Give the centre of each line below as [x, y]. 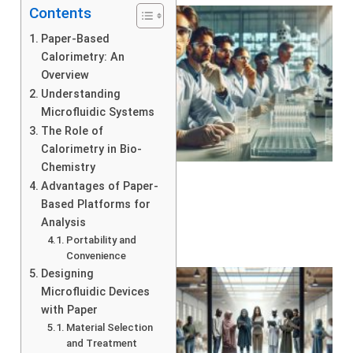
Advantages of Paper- [99, 186]
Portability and [102, 240]
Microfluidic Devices [95, 292]
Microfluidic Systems [97, 112]
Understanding [80, 94]
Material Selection [110, 327]
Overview [65, 75]
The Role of [72, 131]
